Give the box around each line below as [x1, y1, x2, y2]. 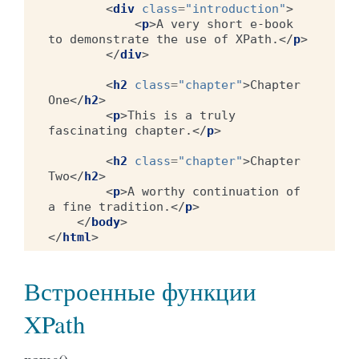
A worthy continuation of [127, 184, 301, 199]
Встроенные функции [24, 274, 256, 308]
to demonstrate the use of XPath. [48, 31, 279, 46]
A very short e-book [156, 16, 293, 31]
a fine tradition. [48, 199, 171, 214]
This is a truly [127, 107, 236, 123]
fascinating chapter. [48, 123, 192, 138]
